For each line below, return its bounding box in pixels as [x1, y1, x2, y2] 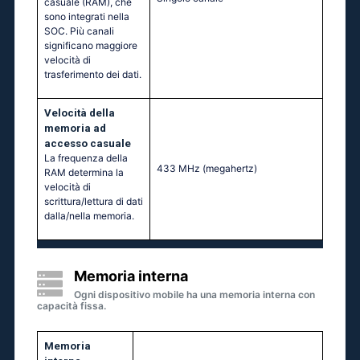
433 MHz [157, 162, 202, 175]
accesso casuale [44, 137, 131, 150]
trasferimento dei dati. [44, 68, 141, 81]
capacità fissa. [37, 300, 106, 313]
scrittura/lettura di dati [44, 195, 143, 208]
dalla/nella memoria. [44, 210, 134, 223]
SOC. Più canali [44, 25, 114, 38]
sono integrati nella [44, 10, 129, 23]
